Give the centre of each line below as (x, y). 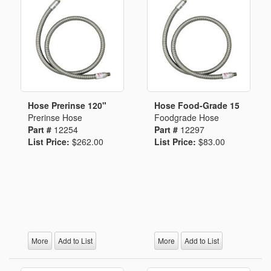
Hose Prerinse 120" (67, 105)
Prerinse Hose (55, 117)
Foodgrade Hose (187, 117)
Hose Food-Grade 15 (197, 105)
